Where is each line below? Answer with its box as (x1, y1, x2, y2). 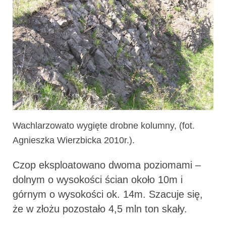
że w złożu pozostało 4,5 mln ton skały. (13, 203, 187, 215)
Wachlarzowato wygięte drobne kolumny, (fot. (13, 121, 195, 131)
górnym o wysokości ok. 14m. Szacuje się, (13, 189, 203, 200)
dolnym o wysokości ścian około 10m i (13, 174, 183, 186)
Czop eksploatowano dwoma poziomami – (13, 159, 201, 171)
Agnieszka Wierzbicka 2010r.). (13, 135, 135, 146)
